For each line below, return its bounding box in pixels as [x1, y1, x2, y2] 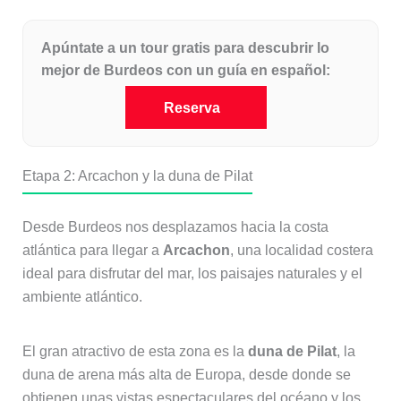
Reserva [163, 100, 220, 116]
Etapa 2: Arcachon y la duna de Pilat [21, 168, 252, 184]
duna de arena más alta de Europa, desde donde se [21, 367, 351, 383]
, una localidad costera [229, 243, 373, 259]
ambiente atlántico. [21, 289, 142, 305]
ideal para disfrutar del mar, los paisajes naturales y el [21, 266, 363, 282]
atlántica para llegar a [21, 243, 163, 259]
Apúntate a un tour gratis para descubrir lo [40, 40, 329, 56]
